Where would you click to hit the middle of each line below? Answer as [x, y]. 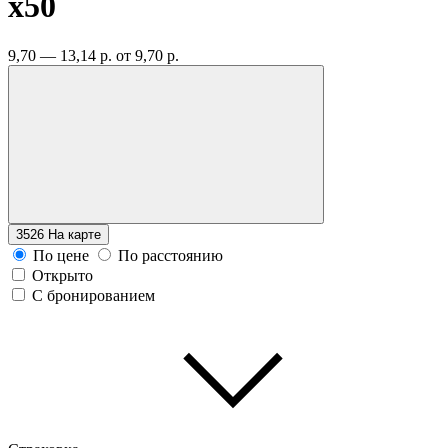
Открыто [62, 275]
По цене [61, 255]
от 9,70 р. [147, 55]
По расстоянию [170, 255]
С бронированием [93, 295]
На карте [74, 234]
